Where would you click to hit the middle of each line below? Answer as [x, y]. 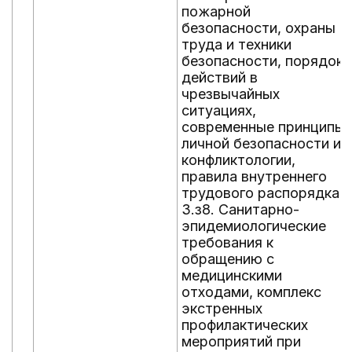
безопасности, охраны [258, 28]
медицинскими [232, 275]
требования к [227, 242]
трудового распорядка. [262, 193]
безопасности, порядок [262, 61]
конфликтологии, [238, 160]
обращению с [228, 259]
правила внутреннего [254, 176]
